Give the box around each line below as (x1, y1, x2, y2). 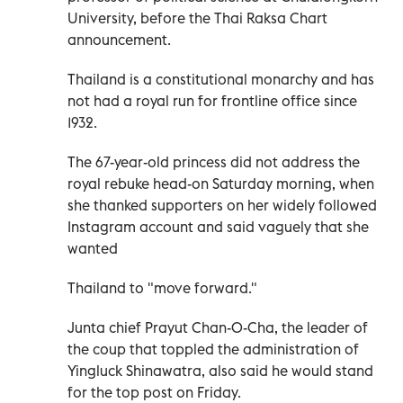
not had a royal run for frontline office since (67, 91, 357, 110)
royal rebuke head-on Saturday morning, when (67, 174, 374, 193)
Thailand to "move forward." (67, 278, 257, 297)
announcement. (67, 30, 171, 49)
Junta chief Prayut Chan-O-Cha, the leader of (67, 318, 368, 336)
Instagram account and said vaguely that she (67, 217, 369, 236)
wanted (67, 238, 118, 257)
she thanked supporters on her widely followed (67, 195, 377, 214)
